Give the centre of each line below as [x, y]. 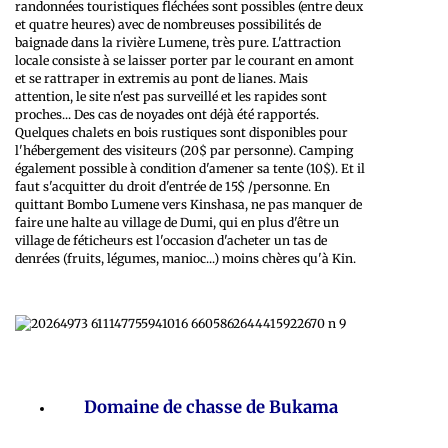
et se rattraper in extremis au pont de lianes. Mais [161, 79]
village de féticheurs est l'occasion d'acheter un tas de [171, 241]
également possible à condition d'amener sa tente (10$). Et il [190, 169]
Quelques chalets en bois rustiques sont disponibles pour [181, 133]
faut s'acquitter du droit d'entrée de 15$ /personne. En [172, 187]
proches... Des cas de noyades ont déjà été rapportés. [167, 115]
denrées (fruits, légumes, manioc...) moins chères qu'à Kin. [185, 259]
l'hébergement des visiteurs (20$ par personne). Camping [184, 151]
